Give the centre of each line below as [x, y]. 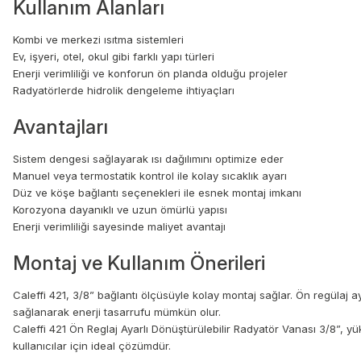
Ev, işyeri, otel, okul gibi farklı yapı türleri [114, 57]
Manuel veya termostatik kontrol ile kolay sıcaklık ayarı [150, 176]
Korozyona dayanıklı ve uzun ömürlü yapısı [120, 210]
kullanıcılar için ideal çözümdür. [92, 346]
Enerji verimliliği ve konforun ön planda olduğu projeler [150, 74]
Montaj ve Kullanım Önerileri [139, 263]
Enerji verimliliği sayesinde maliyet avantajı [119, 227]
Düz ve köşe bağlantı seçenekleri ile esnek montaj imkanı [157, 193]
